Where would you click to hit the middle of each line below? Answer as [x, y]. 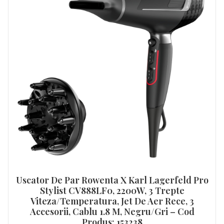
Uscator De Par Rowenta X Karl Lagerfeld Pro [112, 180]
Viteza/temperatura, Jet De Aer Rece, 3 [112, 201]
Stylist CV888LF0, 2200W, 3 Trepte [112, 191]
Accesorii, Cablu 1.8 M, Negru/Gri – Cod [112, 212]
